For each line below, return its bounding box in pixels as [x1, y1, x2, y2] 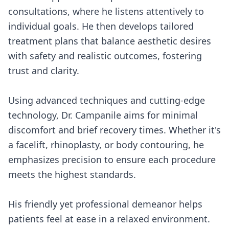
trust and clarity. [8, 64, 79, 77]
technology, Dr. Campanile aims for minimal [8, 109, 198, 121]
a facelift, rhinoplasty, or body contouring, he [8, 139, 204, 151]
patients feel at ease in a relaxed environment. [8, 213, 210, 225]
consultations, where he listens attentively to [8, 5, 204, 17]
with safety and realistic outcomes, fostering [8, 50, 202, 62]
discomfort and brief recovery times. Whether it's [8, 124, 221, 136]
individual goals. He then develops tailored [8, 20, 194, 32]
